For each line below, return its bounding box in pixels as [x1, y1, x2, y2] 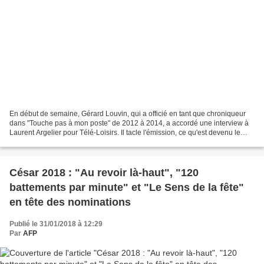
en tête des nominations [9, 196, 131, 209]
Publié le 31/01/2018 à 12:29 [9, 220, 103, 229]
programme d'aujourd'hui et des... [9, 138, 116, 147]
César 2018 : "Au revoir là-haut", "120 [9, 167, 199, 179]
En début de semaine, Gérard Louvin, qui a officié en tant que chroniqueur [9, 110, 246, 118]
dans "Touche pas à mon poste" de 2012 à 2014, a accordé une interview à [9, 119, 249, 128]
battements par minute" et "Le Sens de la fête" [9, 181, 244, 194]
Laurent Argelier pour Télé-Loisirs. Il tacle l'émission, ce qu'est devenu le [9, 128, 240, 137]
